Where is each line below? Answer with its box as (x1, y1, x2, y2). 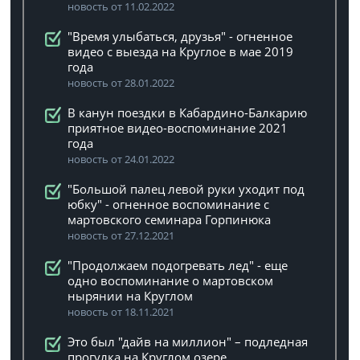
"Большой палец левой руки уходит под (67, 181, 305, 197)
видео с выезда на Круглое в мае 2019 (67, 43, 294, 59)
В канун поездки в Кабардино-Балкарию (67, 104, 308, 121)
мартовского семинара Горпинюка (67, 211, 272, 227)
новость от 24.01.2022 (67, 152, 175, 166)
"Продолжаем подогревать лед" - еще (67, 257, 288, 273)
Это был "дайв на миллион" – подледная (67, 333, 309, 350)
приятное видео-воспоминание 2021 (67, 120, 288, 136)
